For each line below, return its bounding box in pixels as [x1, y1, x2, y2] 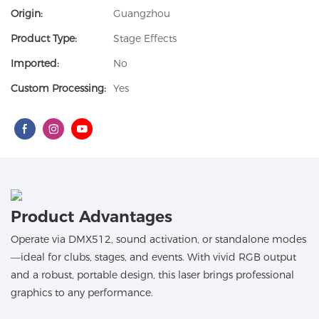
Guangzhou [113, 7, 170, 20]
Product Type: [11, 32, 77, 45]
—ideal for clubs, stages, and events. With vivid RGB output [11, 250, 296, 263]
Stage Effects [113, 32, 177, 45]
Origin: [11, 7, 43, 20]
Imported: [11, 57, 59, 70]
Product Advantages [11, 207, 172, 227]
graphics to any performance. [11, 286, 153, 299]
